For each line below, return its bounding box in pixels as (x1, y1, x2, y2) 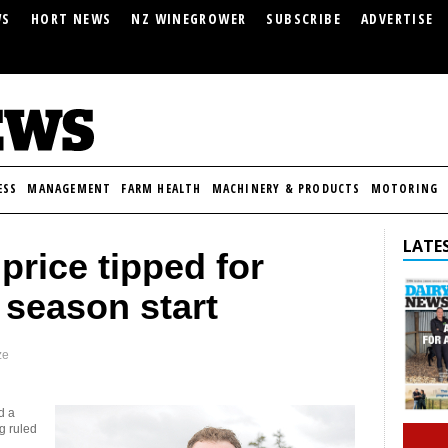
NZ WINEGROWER (131, 9, 247, 28)
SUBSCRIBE (266, 9, 341, 28)
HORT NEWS (30, 9, 112, 28)
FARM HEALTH (121, 180, 202, 197)
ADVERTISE (360, 9, 434, 28)
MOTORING (370, 180, 439, 197)
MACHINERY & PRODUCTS (211, 180, 361, 197)
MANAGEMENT (27, 180, 112, 197)
